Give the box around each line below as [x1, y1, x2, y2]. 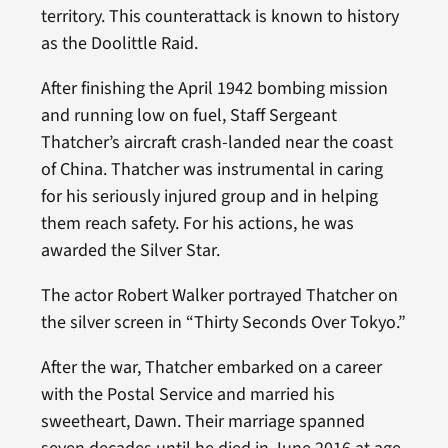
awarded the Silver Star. [40, 238, 220, 264]
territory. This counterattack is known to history [40, 4, 399, 30]
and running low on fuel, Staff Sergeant [40, 103, 337, 129]
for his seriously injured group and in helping [40, 184, 378, 210]
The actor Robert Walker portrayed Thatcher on [40, 283, 398, 309]
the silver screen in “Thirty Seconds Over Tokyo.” [40, 310, 406, 336]
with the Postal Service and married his [40, 382, 335, 408]
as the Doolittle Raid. [40, 31, 198, 57]
